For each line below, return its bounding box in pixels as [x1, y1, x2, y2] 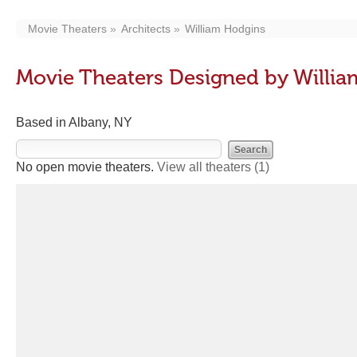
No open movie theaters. [16, 160, 157, 174]
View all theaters [157, 160, 254, 174]
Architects [121, 22, 171, 35]
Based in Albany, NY [16, 116, 132, 129]
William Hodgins [185, 22, 265, 35]
